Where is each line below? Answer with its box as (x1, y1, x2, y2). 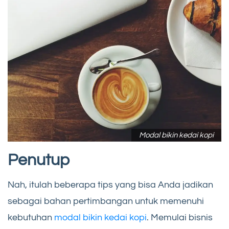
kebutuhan (8, 212, 54, 222)
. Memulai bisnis (147, 212, 213, 222)
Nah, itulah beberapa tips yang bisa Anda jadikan (8, 179, 213, 190)
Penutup (8, 151, 70, 169)
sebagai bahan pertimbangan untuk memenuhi (8, 196, 204, 206)
